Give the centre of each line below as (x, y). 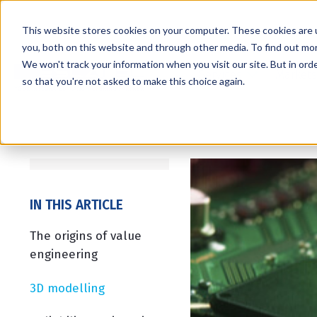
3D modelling (67, 288)
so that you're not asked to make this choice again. (133, 81)
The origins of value (86, 236)
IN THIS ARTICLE (76, 205)
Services (220, 74)
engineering (64, 255)
